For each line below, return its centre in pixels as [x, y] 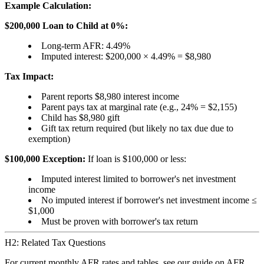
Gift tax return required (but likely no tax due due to [137, 128]
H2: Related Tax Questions [55, 243]
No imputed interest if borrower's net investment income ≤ [149, 200]
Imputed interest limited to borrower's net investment [138, 179]
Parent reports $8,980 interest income [110, 97]
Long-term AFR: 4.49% [86, 46]
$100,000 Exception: [45, 159]
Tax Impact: [29, 77]
